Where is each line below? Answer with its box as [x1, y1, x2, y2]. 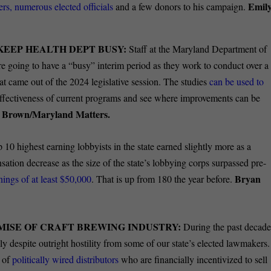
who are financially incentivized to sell [119, 253, 268, 266]
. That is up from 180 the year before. [91, 172, 235, 185]
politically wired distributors [12, 253, 119, 266]
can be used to [209, 75, 264, 88]
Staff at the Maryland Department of [126, 42, 267, 56]
